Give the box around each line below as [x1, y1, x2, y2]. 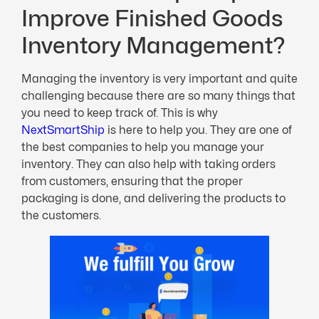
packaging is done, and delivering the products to [21, 191, 286, 205]
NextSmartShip [21, 122, 105, 137]
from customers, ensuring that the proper [21, 174, 243, 188]
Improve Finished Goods [21, 4, 283, 32]
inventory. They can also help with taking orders [21, 157, 276, 171]
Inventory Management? [21, 31, 286, 59]
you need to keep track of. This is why [21, 105, 218, 120]
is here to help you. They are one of [105, 122, 292, 137]
